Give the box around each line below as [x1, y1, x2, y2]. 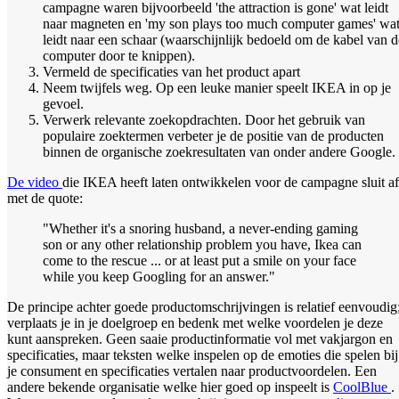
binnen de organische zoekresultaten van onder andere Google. [43, 143, 395, 159]
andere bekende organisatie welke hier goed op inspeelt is [7, 379, 333, 395]
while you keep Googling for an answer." [43, 268, 275, 284]
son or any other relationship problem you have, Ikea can [43, 236, 362, 252]
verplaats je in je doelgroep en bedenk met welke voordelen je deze [7, 314, 383, 330]
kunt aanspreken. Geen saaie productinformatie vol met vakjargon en [7, 330, 393, 346]
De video [7, 174, 62, 190]
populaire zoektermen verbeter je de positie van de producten [43, 127, 384, 143]
